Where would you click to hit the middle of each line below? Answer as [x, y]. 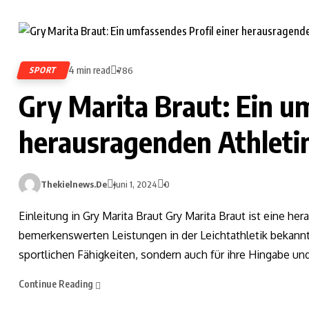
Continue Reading [57, 284]
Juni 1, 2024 [136, 185]
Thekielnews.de [74, 185]
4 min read [89, 70]
